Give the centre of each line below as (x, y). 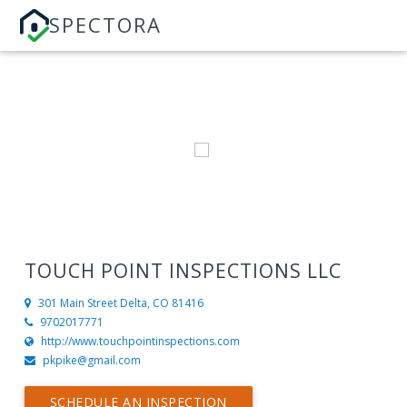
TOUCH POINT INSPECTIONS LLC (183, 271)
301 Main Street (77, 303)
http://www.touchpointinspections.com (140, 342)
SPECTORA (106, 25)
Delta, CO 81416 (161, 303)
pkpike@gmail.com (91, 361)
